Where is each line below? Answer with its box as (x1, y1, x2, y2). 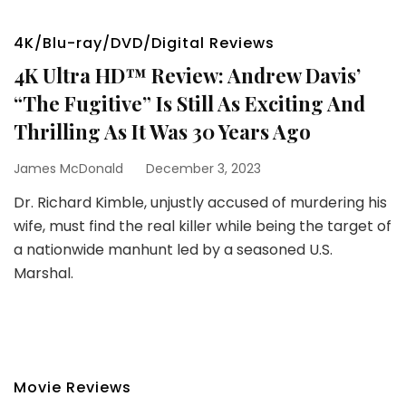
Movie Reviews (14, 377, 131, 398)
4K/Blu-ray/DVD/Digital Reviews (14, 33, 275, 53)
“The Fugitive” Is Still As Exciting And (14, 90, 365, 117)
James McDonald (14, 159, 123, 178)
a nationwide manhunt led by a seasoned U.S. (14, 239, 333, 260)
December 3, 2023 (146, 159, 261, 178)
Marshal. (14, 263, 73, 284)
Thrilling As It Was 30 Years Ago (14, 118, 311, 145)
